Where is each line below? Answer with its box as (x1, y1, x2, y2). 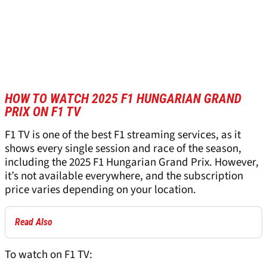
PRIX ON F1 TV (5, 104, 80, 120)
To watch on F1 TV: (5, 247, 92, 263)
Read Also (15, 216, 52, 228)
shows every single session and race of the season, (5, 141, 241, 157)
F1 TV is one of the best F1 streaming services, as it (5, 127, 241, 144)
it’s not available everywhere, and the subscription (5, 168, 243, 185)
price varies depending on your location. (5, 182, 196, 198)
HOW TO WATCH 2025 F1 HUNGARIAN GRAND (5, 91, 241, 107)
